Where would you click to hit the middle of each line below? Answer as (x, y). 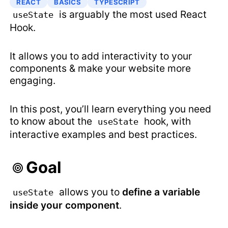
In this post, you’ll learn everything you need (111, 109)
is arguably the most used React (132, 15)
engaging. (33, 81)
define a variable (161, 192)
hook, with (166, 121)
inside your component (65, 205)
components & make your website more (101, 68)
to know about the (52, 121)
